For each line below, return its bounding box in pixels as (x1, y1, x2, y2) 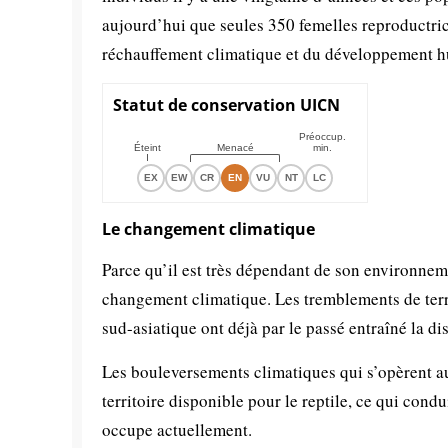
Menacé (216, 141, 254, 153)
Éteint (134, 141, 162, 153)
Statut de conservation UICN (113, 93, 340, 116)
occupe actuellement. (102, 417, 252, 441)
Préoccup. (298, 130, 346, 142)
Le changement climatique (102, 217, 315, 240)
